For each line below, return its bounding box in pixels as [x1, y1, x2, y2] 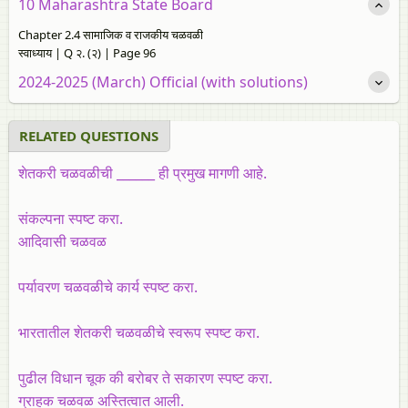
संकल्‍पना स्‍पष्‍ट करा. [18, 208, 123, 229]
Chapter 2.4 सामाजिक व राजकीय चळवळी [18, 25, 203, 43]
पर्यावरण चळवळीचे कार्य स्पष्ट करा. [18, 276, 198, 297]
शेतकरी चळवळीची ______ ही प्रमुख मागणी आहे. [18, 162, 267, 183]
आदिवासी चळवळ [18, 230, 107, 251]
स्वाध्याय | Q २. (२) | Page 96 [18, 44, 156, 61]
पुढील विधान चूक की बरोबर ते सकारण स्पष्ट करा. [18, 367, 272, 388]
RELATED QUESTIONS [19, 126, 158, 145]
